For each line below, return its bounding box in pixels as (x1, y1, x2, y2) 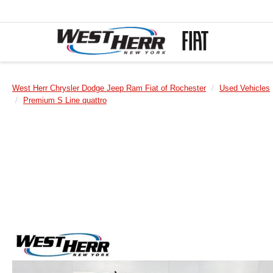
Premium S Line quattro (23, 96, 107, 105)
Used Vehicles (219, 83, 270, 93)
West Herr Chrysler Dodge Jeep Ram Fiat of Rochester (12, 83, 206, 93)
